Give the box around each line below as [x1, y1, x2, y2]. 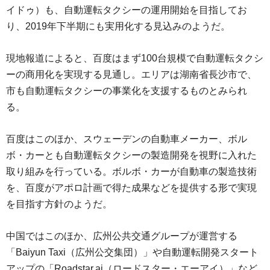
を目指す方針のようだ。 [6, 199, 112, 210]
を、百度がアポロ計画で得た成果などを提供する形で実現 [6, 183, 257, 193]
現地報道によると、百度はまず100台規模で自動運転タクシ [6, 53, 263, 64]
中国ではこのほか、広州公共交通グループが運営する [6, 231, 237, 242]
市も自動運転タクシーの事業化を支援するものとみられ [6, 86, 247, 96]
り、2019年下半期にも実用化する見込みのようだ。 [6, 21, 230, 32]
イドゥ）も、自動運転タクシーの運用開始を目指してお [6, 5, 247, 16]
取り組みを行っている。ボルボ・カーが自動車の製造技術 [6, 166, 257, 177]
